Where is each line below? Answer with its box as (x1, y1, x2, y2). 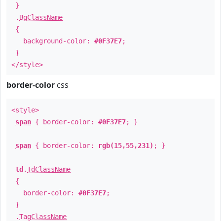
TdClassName (27, 165, 71, 173)
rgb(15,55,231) (98, 142, 153, 149)
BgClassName (19, 13, 63, 21)
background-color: (11, 37, 94, 45)
